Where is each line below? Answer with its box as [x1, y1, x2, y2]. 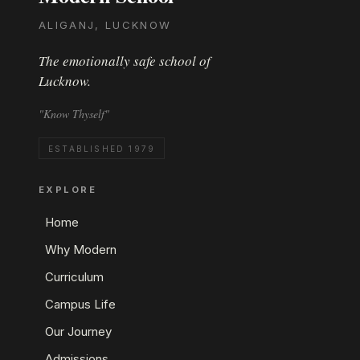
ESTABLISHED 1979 [48, 144, 156, 154]
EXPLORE [39, 184, 96, 196]
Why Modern [44, 242, 117, 258]
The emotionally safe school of [39, 51, 211, 71]
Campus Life [44, 297, 116, 313]
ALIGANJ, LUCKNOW [39, 18, 172, 32]
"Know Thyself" [39, 106, 109, 122]
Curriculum [44, 269, 104, 285]
